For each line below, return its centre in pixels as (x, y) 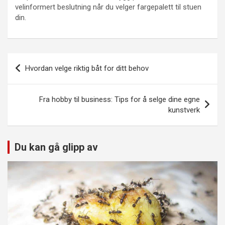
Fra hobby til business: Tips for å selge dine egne (120, 100)
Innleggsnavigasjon (61, 61)
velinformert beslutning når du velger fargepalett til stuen (108, 7)
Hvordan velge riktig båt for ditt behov (87, 69)
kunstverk (184, 110)
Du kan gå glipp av (56, 147)
